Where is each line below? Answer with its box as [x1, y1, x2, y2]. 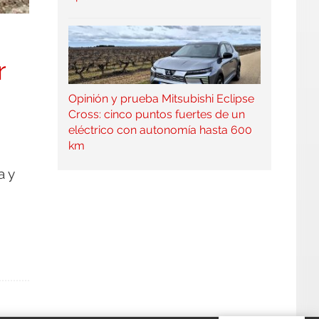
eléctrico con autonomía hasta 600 [68, 122, 252, 137]
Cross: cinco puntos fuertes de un [68, 107, 245, 121]
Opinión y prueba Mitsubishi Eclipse [68, 91, 254, 105]
